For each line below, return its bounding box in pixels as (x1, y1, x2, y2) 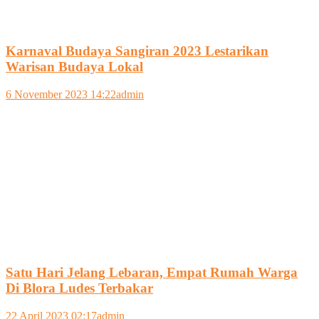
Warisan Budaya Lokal (6, 59, 143, 75)
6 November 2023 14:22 (6, 88, 116, 101)
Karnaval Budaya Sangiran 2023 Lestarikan (6, 43, 268, 59)
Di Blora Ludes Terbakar (6, 280, 153, 296)
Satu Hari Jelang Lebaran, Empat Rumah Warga (6, 264, 298, 280)
